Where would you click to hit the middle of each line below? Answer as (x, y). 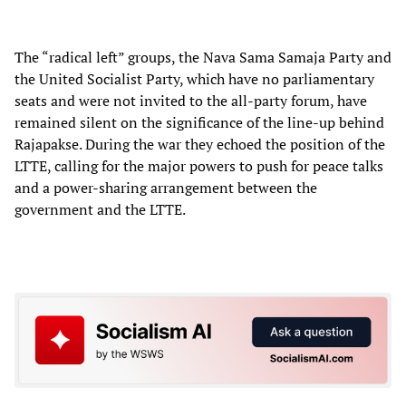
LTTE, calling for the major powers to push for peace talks (199, 165)
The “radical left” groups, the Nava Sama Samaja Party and (203, 57)
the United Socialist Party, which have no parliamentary (194, 78)
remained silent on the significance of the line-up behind (199, 122)
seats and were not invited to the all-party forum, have (191, 100)
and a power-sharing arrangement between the (166, 187)
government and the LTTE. (100, 209)
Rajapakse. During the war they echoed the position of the (200, 144)
